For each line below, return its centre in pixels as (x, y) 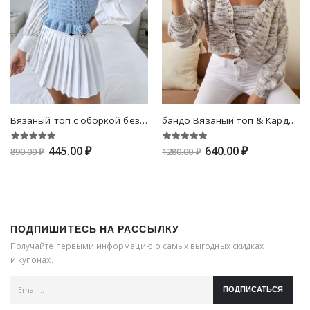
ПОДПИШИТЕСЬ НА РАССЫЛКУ (95, 229)
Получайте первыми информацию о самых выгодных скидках (137, 246)
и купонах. (32, 260)
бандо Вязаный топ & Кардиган (292, 121)
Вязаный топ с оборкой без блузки (143, 121)
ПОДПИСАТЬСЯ (253, 290)
